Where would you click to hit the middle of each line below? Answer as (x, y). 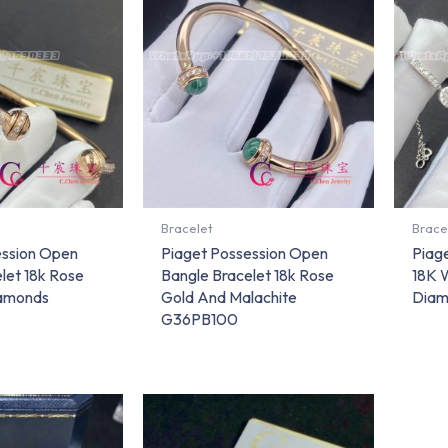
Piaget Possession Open (245, 253)
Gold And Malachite (229, 297)
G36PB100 (200, 319)
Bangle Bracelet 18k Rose (248, 275)
